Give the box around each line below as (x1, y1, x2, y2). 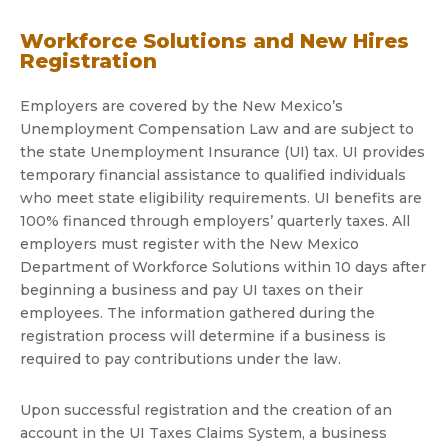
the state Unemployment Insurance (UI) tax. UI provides (20, 143, 425, 161)
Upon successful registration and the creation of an (20, 401, 392, 419)
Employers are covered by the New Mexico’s (20, 97, 343, 115)
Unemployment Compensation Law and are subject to (20, 120, 414, 138)
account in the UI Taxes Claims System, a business (20, 424, 387, 442)
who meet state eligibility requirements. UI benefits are (20, 189, 422, 207)
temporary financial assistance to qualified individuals (20, 166, 406, 184)
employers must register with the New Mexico (20, 235, 359, 253)
